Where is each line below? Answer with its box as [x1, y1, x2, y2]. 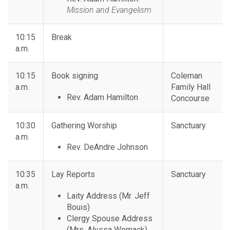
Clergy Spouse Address [67, 214, 152, 224]
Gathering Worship [51, 121, 117, 131]
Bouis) [67, 202, 90, 213]
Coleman [171, 71, 202, 81]
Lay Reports [51, 169, 95, 180]
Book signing [51, 71, 98, 81]
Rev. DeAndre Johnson [67, 142, 148, 152]
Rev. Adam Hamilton [67, 92, 138, 103]
